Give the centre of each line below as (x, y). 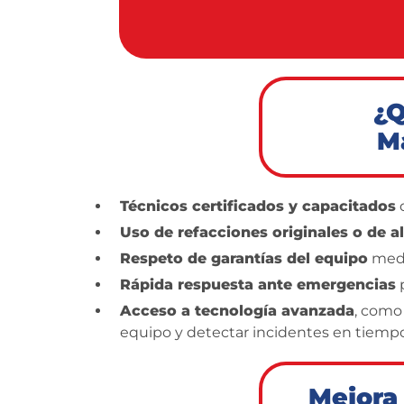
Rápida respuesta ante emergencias (258, 285)
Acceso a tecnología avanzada (237, 311)
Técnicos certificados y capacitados (258, 206)
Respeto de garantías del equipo (244, 258)
